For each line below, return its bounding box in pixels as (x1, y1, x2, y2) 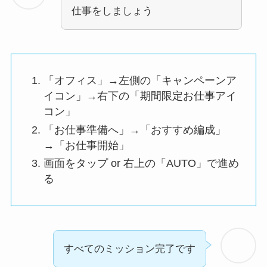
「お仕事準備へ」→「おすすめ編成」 (43, 123, 226, 136)
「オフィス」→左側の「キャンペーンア (43, 74, 237, 87)
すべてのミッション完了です (64, 243, 196, 254)
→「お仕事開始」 (43, 139, 129, 151)
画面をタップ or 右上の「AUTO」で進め (43, 157, 239, 170)
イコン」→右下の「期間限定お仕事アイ (43, 90, 237, 103)
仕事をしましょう (71, 5, 153, 17)
